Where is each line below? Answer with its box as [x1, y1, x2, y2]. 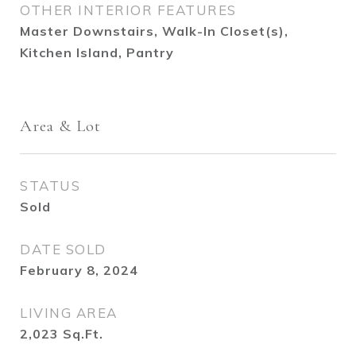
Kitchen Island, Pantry [20, 44, 174, 60]
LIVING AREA [20, 304, 118, 321]
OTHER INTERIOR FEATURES [20, 2, 237, 18]
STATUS [20, 177, 80, 194]
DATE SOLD [20, 241, 106, 257]
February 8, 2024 [20, 262, 138, 278]
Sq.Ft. [63, 326, 103, 342]
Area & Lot [20, 116, 101, 136]
